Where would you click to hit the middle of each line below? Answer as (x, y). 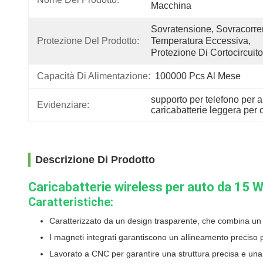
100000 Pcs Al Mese (198, 76)
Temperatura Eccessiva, (201, 41)
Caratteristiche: (71, 202)
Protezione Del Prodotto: (88, 41)
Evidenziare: (63, 105)
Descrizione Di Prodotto (95, 160)
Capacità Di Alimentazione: (94, 76)
